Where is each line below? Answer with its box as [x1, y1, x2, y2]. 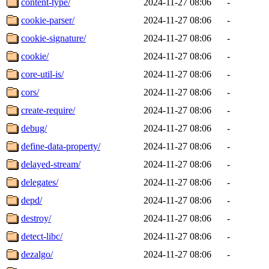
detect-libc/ [21, 231, 62, 241]
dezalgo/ [21, 249, 53, 259]
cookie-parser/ [21, 14, 74, 25]
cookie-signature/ [21, 32, 86, 43]
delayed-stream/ [21, 159, 80, 169]
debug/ [21, 122, 47, 133]
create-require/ [21, 104, 75, 115]
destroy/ [21, 213, 51, 223]
